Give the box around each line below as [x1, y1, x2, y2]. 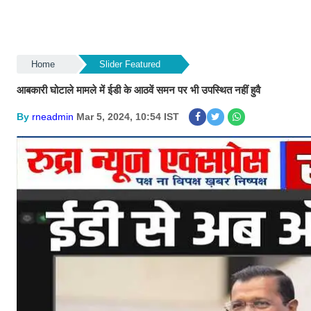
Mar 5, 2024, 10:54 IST [76, 111, 179, 122]
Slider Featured [99, 59, 160, 69]
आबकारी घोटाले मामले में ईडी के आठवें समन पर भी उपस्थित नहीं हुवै [17, 84, 260, 96]
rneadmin [32, 111, 74, 122]
